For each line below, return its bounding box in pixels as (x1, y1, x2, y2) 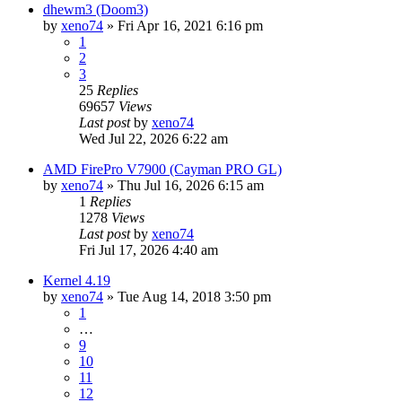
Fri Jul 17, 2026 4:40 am (79, 241, 218, 258)
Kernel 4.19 (43, 272, 110, 288)
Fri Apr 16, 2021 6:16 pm (118, 17, 263, 33)
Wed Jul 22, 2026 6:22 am (79, 130, 228, 146)
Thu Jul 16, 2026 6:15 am (118, 177, 264, 193)
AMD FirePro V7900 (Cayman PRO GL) (43, 161, 282, 177)
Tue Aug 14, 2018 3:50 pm (118, 288, 271, 304)
